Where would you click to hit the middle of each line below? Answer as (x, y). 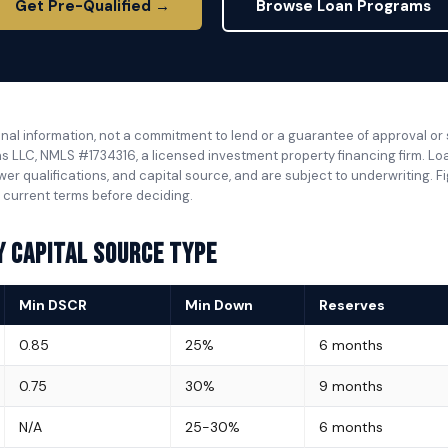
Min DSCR (53, 305)
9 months (351, 386)
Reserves (352, 305)
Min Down (219, 305)
